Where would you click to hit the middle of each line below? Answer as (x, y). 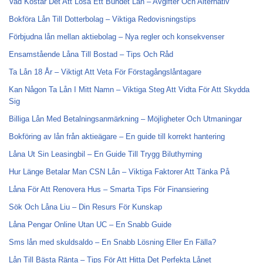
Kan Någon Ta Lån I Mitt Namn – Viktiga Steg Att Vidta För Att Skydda (129, 90)
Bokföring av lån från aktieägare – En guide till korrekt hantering (117, 136)
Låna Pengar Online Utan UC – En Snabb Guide (90, 225)
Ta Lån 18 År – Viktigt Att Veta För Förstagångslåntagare (105, 72)
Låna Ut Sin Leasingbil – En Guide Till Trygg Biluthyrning (105, 154)
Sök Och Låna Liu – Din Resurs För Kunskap (85, 207)
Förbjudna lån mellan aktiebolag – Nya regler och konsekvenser (117, 37)
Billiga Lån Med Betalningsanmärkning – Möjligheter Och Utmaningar (125, 119)
